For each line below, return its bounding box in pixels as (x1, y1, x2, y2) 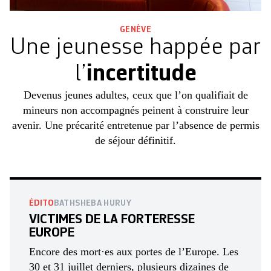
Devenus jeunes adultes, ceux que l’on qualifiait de (23, 88, 248, 101)
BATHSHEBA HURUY (53, 198, 131, 207)
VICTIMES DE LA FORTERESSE (29, 212, 195, 226)
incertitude (86, 62, 197, 87)
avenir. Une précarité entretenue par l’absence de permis (11, 119, 260, 131)
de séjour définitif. (95, 134, 176, 146)
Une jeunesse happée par (10, 35, 261, 60)
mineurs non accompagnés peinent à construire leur (22, 103, 249, 116)
